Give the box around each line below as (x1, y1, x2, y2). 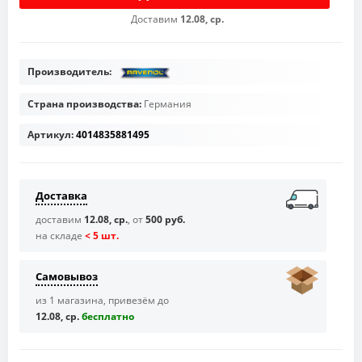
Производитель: (27, 64, 114, 78)
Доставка (36, 188, 87, 204)
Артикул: (27, 128, 74, 142)
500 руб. (145, 213, 185, 227)
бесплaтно (82, 309, 134, 324)
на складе (36, 229, 85, 243)
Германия (144, 97, 192, 112)
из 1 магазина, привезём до (36, 293, 169, 308)
